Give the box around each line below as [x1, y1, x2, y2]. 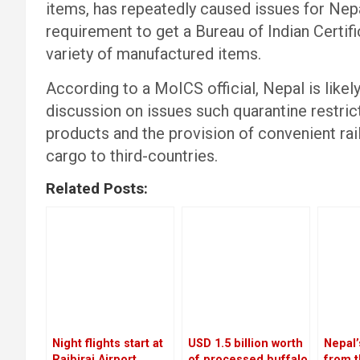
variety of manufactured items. [46, 44, 261, 63]
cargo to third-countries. [46, 146, 218, 166]
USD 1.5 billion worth [188, 337, 303, 350]
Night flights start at [52, 337, 163, 350]
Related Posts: [46, 180, 148, 198]
